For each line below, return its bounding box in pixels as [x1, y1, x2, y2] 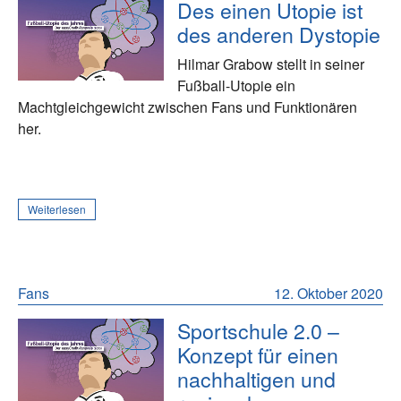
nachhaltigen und [177, 363, 337, 395]
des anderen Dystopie [177, 19, 381, 50]
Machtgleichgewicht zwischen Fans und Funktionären [18, 97, 357, 118]
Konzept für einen [177, 339, 339, 371]
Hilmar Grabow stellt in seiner [177, 54, 365, 75]
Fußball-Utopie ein [177, 75, 296, 97]
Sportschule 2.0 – [177, 315, 340, 346]
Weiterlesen [28, 201, 86, 218]
